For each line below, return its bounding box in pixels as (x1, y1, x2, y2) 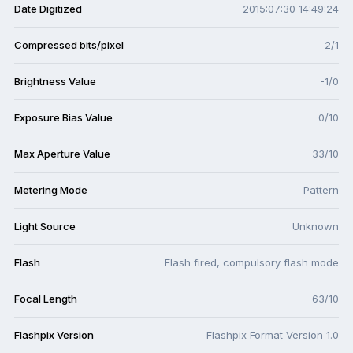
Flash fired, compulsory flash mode (165, 256, 339, 269)
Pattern (303, 184, 339, 197)
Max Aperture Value (14, 147, 110, 161)
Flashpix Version (14, 329, 94, 342)
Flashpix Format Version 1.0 (206, 329, 339, 342)
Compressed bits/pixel (14, 39, 124, 52)
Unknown (292, 220, 339, 233)
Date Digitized (14, 2, 82, 16)
